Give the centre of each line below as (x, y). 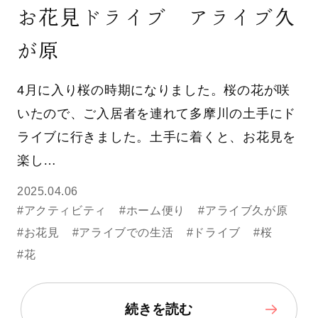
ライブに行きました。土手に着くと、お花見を (156, 137)
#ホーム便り (152, 211)
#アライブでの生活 (123, 233)
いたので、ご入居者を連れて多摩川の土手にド (156, 113)
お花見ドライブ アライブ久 (156, 17)
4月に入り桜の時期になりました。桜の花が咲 (153, 90)
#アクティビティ (61, 211)
